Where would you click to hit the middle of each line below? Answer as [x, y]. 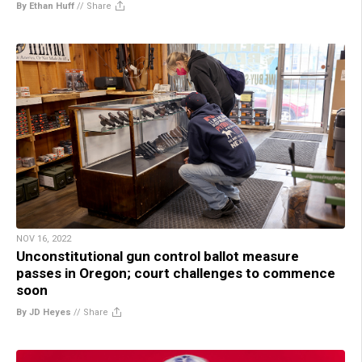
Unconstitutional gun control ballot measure [158, 256]
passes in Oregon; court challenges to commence [176, 273]
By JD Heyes [44, 312]
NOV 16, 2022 [44, 238]
